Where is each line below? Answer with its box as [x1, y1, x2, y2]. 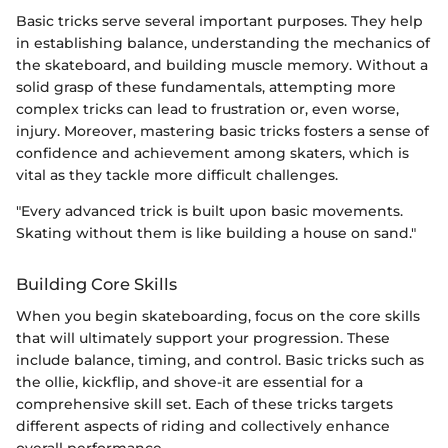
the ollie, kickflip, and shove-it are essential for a [16, 372, 363, 391]
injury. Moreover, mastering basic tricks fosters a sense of [16, 121, 429, 140]
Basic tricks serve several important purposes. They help [16, 11, 423, 30]
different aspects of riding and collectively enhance [16, 416, 390, 435]
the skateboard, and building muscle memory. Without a [16, 55, 428, 74]
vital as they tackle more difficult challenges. [16, 165, 338, 184]
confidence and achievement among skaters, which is [16, 143, 409, 162]
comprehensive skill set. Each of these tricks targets [16, 394, 393, 413]
